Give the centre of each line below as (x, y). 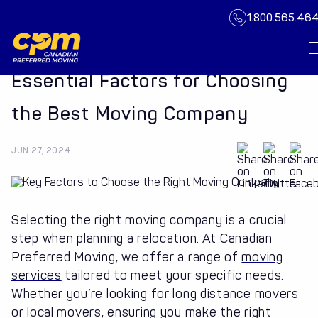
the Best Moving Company (130, 114)
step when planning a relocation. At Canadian (142, 239)
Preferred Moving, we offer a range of (127, 257)
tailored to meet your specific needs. (173, 276)
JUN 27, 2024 (41, 150)
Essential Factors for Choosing (150, 81)
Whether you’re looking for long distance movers (155, 294)
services (37, 276)
